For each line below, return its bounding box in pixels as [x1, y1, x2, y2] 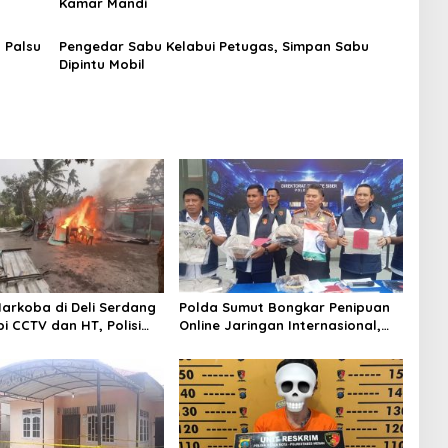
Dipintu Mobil [58, 56, 145, 73]
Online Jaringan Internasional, [178, 316, 381, 333]
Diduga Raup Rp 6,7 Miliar [178, 334, 350, 351]
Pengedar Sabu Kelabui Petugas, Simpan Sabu [58, 38, 369, 55]
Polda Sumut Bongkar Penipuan [178, 298, 390, 315]
